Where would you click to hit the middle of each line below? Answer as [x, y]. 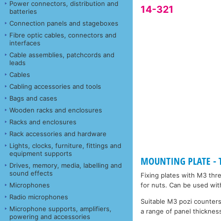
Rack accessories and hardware [58, 133]
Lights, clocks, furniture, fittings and [65, 145]
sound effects [31, 173]
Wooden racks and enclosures [56, 110]
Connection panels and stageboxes [64, 23]
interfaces [25, 43]
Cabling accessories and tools [55, 86]
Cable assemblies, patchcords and [62, 55]
